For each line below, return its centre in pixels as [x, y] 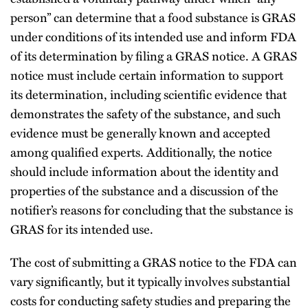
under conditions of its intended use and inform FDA [153, 36]
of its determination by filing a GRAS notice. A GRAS [154, 55]
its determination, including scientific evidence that [148, 94]
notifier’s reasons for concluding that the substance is [152, 209]
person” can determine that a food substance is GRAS [153, 17]
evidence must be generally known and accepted [140, 132]
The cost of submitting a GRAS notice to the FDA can [154, 262]
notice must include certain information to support [147, 75]
